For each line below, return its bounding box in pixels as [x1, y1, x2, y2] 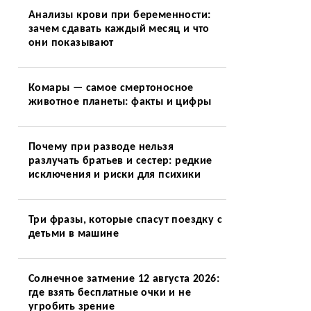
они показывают [28, 37, 114, 49]
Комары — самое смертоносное [28, 83, 194, 94]
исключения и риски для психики [28, 169, 201, 180]
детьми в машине [28, 228, 119, 239]
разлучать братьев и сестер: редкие [28, 155, 212, 167]
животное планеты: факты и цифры [28, 96, 212, 108]
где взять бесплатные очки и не [28, 287, 191, 299]
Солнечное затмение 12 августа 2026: [28, 274, 219, 285]
